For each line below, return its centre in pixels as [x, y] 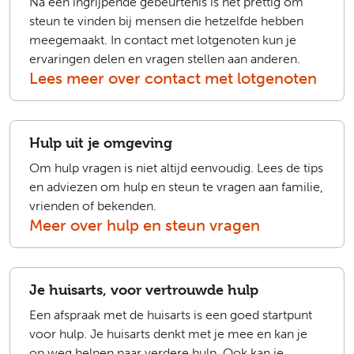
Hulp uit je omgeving [101, 143]
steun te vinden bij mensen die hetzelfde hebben [166, 21]
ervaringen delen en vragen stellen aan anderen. [165, 59]
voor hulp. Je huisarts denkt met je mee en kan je [168, 334]
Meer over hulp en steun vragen [145, 225]
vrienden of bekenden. [93, 206]
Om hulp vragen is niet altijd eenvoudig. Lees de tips [176, 168]
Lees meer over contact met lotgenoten [173, 78]
